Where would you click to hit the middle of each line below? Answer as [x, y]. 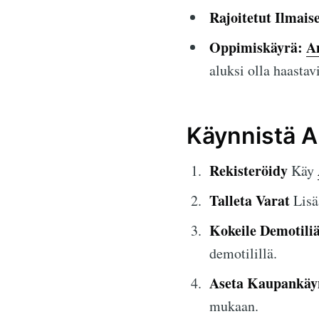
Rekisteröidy [249, 170]
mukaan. [234, 305]
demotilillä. [243, 253]
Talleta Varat [250, 200]
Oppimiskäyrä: [256, 47]
